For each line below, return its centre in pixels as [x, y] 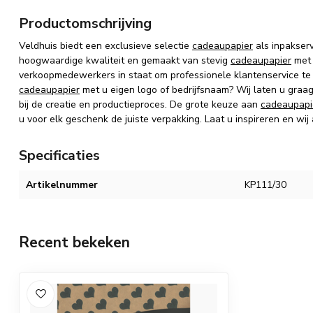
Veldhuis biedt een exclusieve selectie [105, 46]
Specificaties [59, 155]
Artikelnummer [62, 185]
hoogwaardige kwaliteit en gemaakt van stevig [125, 60]
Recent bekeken [74, 242]
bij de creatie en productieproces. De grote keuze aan [140, 104]
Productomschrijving [85, 23]
